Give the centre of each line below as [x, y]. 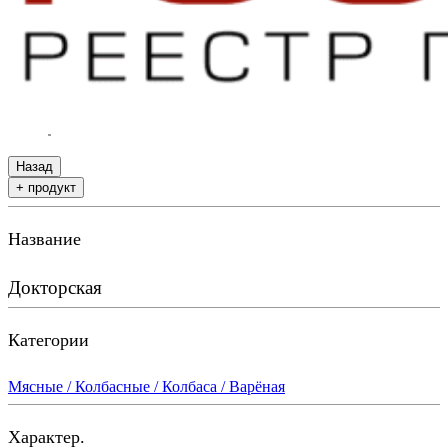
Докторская [55, 288]
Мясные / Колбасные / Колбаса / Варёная [146, 387]
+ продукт [46, 187]
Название [44, 239]
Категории [48, 340]
